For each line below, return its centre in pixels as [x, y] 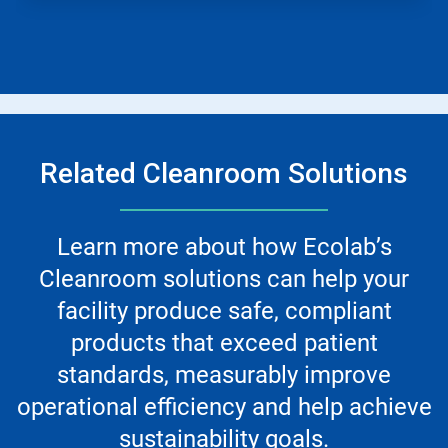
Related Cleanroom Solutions [224, 174]
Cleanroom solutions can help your [224, 279]
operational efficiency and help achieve [224, 407]
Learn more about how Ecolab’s [224, 247]
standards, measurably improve [224, 375]
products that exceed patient [224, 343]
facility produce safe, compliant [224, 311]
